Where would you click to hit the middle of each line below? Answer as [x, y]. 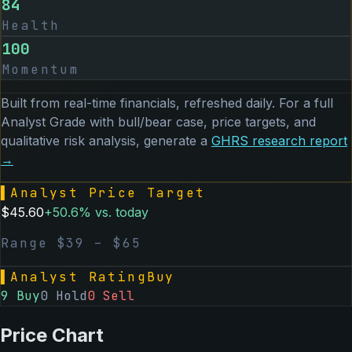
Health [31, 25]
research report [298, 140]
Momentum [41, 69]
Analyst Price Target [108, 192]
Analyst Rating [79, 277]
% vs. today [114, 212]
